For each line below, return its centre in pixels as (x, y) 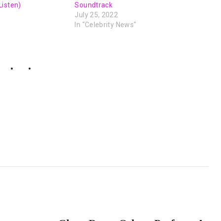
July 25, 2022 (96, 15)
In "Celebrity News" (106, 24)
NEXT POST (180, 208)
